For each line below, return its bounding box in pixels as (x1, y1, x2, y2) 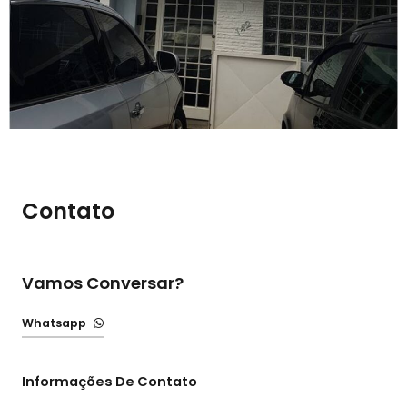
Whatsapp (22, 314, 86, 331)
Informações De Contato (22, 372, 197, 391)
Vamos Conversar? (22, 271, 184, 294)
